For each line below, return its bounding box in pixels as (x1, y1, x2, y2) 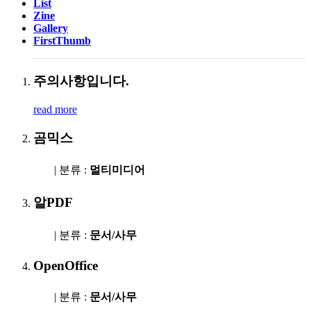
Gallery (33, 22, 68, 35)
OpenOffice (33, 258, 98, 274)
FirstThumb (33, 35, 91, 47)
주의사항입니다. (33, 74, 129, 89)
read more (33, 103, 77, 115)
